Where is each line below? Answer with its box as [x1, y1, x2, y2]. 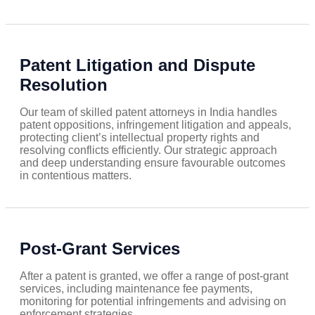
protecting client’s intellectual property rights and [20, 131, 259, 144]
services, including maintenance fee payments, [20, 283, 252, 295]
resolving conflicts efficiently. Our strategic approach [20, 144, 277, 157]
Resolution [20, 75, 108, 95]
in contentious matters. [20, 169, 131, 182]
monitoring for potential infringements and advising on [20, 295, 286, 308]
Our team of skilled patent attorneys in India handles [20, 106, 277, 119]
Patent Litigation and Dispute [20, 56, 255, 75]
